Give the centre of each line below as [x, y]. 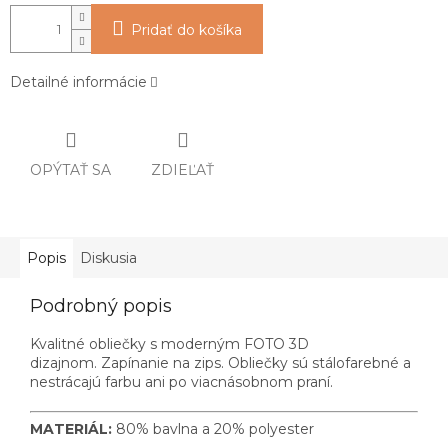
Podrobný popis [101, 305]
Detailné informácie [78, 82]
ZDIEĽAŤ [182, 169]
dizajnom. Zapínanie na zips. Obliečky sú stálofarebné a [220, 362]
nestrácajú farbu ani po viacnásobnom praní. [181, 381]
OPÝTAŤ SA [70, 169]
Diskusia [108, 257]
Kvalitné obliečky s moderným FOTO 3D [169, 343]
